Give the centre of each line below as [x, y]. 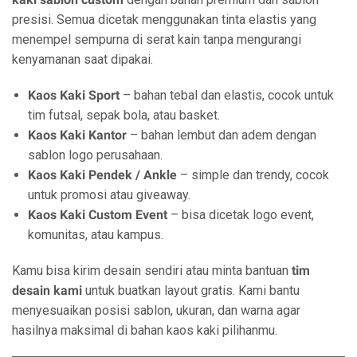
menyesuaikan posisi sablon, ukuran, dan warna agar [156, 310]
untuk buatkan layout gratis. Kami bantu [191, 290]
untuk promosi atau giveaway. [109, 195]
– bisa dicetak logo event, [241, 215]
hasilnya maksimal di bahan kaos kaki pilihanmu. [145, 330]
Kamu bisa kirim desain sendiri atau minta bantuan [152, 271]
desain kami [47, 290]
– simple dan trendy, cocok [253, 175]
